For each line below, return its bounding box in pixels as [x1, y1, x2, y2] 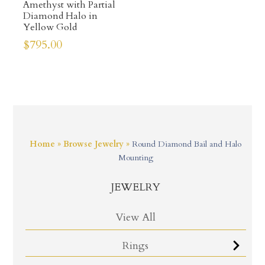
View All [115, 209, 156, 225]
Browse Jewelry [63, 138, 124, 150]
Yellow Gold [22, 20, 77, 34]
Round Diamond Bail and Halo [132, 138, 242, 150]
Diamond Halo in [22, 9, 98, 22]
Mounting [118, 151, 153, 163]
